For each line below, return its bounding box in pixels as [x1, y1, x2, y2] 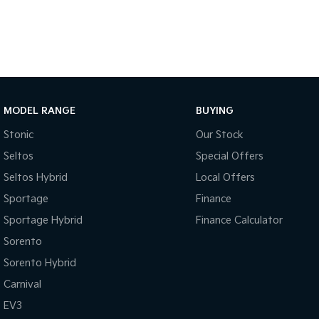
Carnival [4, 278, 41, 291]
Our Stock [195, 128, 244, 141]
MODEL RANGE [4, 105, 75, 117]
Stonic [4, 128, 33, 141]
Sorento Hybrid [4, 256, 76, 269]
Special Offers [195, 150, 263, 162]
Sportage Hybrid [4, 214, 83, 226]
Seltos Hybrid [4, 171, 68, 184]
